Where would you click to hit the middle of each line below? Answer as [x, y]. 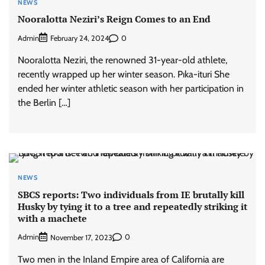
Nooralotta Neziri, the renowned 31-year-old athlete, [122, 60]
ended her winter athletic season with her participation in [131, 89]
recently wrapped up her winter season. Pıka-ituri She [124, 75]
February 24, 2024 [80, 38]
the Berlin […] [44, 103]
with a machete [52, 218]
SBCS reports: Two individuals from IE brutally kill [131, 194]
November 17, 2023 [81, 237]
